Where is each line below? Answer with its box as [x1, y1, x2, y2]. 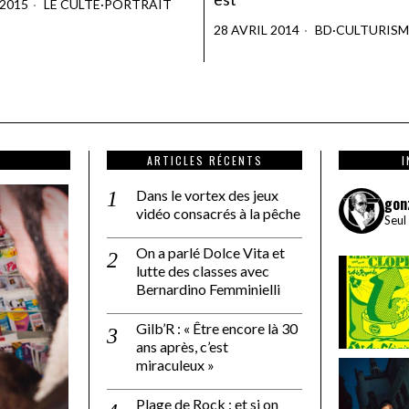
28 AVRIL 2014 [214, 22, 299, 38]
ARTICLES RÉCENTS [146, 152, 263, 169]
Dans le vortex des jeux [136, 186, 278, 204]
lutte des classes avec [136, 262, 269, 280]
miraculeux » [136, 356, 215, 374]
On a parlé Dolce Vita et [136, 244, 285, 262]
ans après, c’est [136, 338, 228, 356]
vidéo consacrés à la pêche [136, 204, 300, 223]
